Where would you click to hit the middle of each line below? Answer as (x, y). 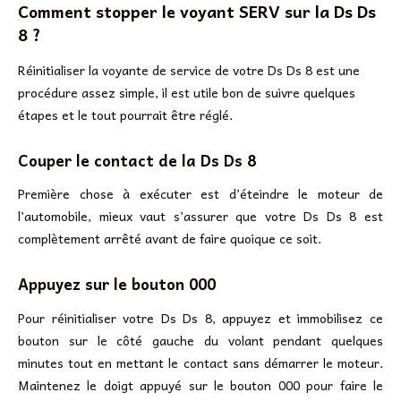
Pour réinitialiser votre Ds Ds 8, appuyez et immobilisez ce (200, 317)
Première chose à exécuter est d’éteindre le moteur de (200, 194)
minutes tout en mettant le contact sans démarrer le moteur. (200, 362)
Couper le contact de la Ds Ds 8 (137, 160)
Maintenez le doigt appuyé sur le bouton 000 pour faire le (200, 384)
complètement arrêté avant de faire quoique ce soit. (170, 239)
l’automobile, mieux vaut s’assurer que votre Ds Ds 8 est (200, 216)
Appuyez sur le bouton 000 (117, 284)
